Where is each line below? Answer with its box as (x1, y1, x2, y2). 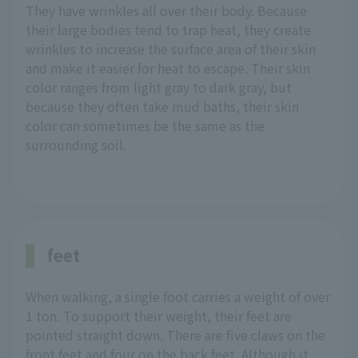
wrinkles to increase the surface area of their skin (26, 39, 316, 59)
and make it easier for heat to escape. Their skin (26, 58, 310, 78)
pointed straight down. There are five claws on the (26, 325, 325, 345)
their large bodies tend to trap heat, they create (26, 20, 311, 40)
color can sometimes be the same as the (26, 116, 265, 136)
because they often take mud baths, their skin (26, 97, 299, 117)
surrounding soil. (26, 135, 126, 155)
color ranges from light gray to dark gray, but (26, 78, 292, 97)
